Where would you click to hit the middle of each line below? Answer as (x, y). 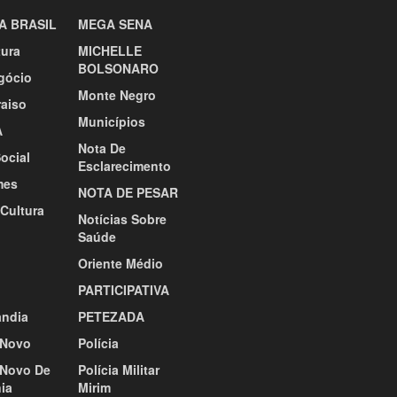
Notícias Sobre (122, 219)
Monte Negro (117, 95)
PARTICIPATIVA (123, 290)
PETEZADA (111, 317)
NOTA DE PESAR (128, 193)
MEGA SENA (115, 24)
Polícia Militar (118, 370)
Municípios (111, 122)
